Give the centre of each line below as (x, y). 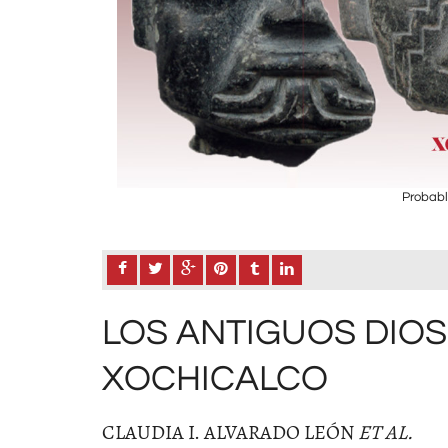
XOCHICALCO (215, 379)
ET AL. (385, 432)
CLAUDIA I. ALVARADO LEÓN (230, 432)
